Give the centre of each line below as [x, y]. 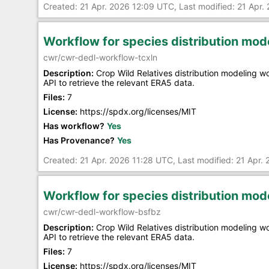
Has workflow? [74, 126]
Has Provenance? [79, 141]
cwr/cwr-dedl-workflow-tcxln [100, 58]
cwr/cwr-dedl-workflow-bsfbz [102, 211]
